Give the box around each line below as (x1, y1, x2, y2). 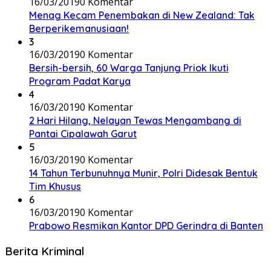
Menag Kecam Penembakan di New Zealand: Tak (29, 9, 255, 21)
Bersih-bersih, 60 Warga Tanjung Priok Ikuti (29, 62, 229, 74)
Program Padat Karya (29, 75, 131, 87)
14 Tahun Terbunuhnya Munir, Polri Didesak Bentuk (29, 167, 258, 179)
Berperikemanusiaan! (29, 22, 129, 34)
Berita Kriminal (5, 243, 84, 258)
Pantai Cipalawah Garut (29, 128, 137, 140)
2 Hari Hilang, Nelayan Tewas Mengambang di (29, 114, 241, 126)
